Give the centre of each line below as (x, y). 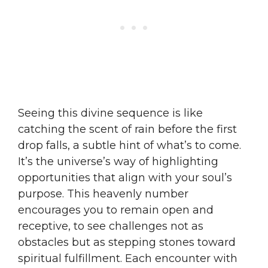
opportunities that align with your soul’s (125, 177)
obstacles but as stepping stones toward (127, 242)
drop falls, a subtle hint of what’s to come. (130, 145)
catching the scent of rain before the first (127, 129)
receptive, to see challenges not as (111, 226)
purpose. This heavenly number (103, 194)
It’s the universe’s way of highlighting (118, 161)
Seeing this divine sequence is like (110, 113)
